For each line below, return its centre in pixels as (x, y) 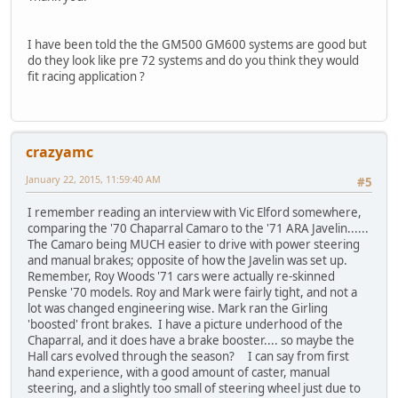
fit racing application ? (86, 76)
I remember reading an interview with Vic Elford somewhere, (195, 213)
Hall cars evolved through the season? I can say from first (188, 357)
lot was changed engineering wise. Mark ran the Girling (178, 309)
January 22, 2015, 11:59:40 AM (93, 179)
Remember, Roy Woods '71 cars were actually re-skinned (181, 277)
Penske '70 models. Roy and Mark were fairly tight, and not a (192, 293)
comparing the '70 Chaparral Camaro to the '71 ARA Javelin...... (198, 229)
